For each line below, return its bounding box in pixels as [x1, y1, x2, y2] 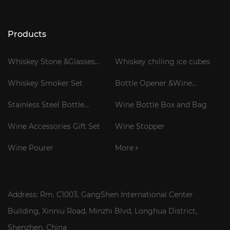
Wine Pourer [8, 143, 53, 153]
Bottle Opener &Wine [115, 79, 192, 88]
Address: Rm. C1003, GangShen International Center [8, 190, 193, 200]
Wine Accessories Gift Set [8, 122, 100, 131]
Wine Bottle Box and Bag [115, 100, 207, 110]
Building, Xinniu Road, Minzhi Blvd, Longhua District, [8, 206, 197, 216]
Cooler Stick [8, 116, 51, 125]
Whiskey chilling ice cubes [115, 57, 210, 67]
